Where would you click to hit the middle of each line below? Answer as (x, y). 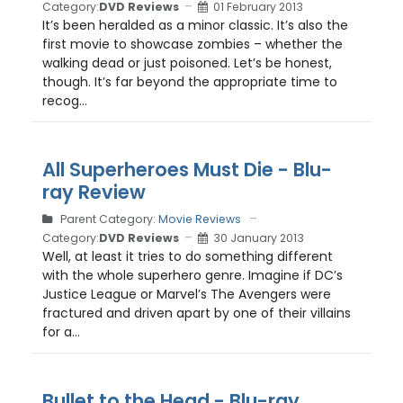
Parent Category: (108, 219)
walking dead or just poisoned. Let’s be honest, (187, 63)
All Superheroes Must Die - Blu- (187, 170)
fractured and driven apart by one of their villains (197, 313)
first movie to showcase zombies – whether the (193, 44)
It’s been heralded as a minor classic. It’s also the (195, 25)
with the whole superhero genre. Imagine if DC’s (193, 275)
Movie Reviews (200, 219)
